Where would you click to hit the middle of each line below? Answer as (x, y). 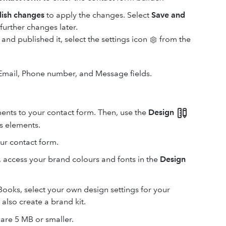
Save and (168, 15)
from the (174, 39)
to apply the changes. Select (98, 15)
